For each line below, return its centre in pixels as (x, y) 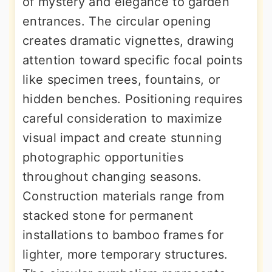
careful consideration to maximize (122, 119)
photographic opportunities (103, 158)
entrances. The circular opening (117, 22)
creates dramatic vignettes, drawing (128, 41)
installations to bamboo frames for (123, 235)
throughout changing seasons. (112, 177)
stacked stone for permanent (108, 216)
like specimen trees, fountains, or (121, 80)
